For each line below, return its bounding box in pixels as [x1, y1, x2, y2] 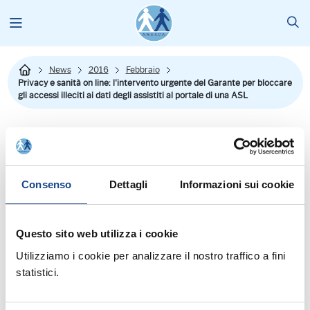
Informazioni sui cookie [179, 179, 294, 190]
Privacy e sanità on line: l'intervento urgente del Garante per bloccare [17, 77, 292, 88]
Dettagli [109, 179, 147, 190]
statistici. [16, 266, 60, 278]
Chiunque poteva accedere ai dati [7, 256, 156, 268]
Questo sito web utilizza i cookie [16, 228, 179, 239]
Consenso [21, 179, 72, 190]
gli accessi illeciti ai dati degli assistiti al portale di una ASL [17, 90, 248, 100]
